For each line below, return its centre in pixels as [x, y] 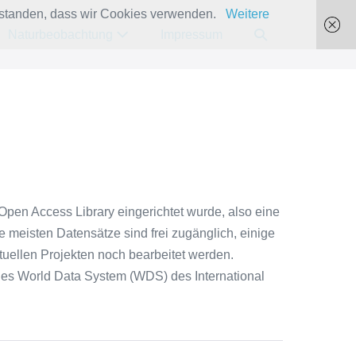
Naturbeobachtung [62, 35]
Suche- [274, 34]
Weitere [247, 14]
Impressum [192, 35]
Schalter [277, 55]
